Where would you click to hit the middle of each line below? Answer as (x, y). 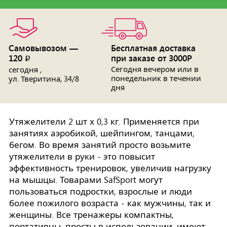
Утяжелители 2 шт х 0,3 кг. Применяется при (104, 122)
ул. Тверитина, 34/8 (44, 79)
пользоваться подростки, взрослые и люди (101, 192)
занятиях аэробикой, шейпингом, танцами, (102, 133)
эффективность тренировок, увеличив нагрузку (110, 168)
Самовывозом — (43, 48)
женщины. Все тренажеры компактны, (91, 215)
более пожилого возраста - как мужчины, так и (110, 203)
